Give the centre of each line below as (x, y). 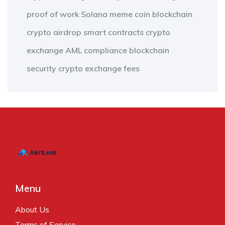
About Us (32, 210)
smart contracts (114, 32)
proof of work (53, 14)
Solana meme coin (116, 14)
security (41, 69)
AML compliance (96, 50)
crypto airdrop (54, 32)
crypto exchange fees (99, 69)
